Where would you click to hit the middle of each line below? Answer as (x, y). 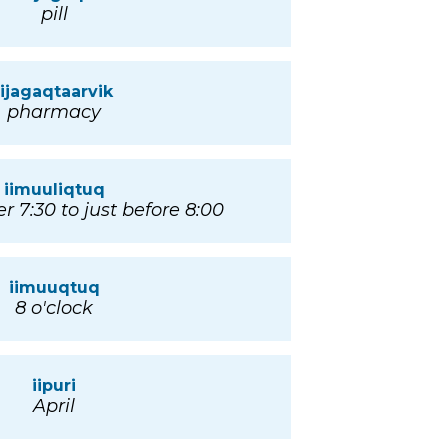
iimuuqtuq (54, 288)
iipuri (54, 386)
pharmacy (54, 112)
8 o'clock (54, 308)
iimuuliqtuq (54, 190)
